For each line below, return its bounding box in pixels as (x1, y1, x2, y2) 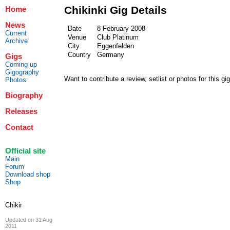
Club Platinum (97, 33, 139, 41)
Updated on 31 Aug (5, 217, 52, 223)
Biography (5, 91, 43, 100)
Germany (97, 51, 124, 59)
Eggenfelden (97, 42, 134, 50)
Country (68, 51, 91, 59)
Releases (5, 107, 37, 116)
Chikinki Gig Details (64, 4, 167, 16)
